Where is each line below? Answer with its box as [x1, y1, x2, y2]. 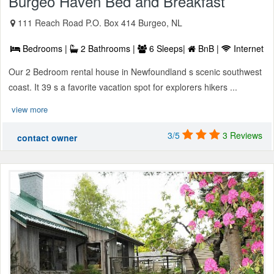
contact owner [17, 131, 77, 144]
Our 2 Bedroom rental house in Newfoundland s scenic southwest [9, 65, 262, 78]
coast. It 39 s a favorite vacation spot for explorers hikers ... [9, 80, 237, 93]
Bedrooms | [20, 42, 70, 54]
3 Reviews [223, 128, 262, 141]
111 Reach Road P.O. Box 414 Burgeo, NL [18, 16, 182, 29]
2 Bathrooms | [78, 42, 138, 54]
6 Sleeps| [147, 42, 188, 54]
